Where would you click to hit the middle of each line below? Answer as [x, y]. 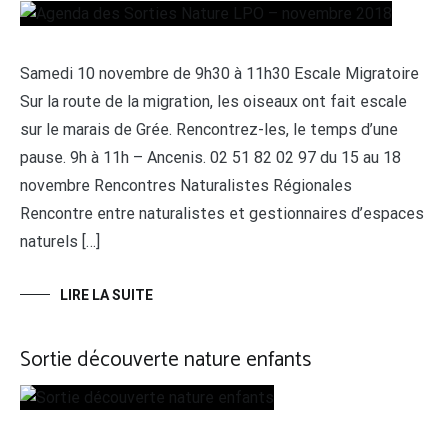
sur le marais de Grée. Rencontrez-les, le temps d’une [209, 129]
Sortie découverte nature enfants [165, 360]
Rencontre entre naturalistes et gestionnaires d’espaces [222, 213]
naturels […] [60, 241]
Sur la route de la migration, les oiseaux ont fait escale [213, 101]
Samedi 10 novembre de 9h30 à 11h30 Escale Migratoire [219, 73]
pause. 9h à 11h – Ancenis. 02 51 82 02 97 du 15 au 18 [210, 157]
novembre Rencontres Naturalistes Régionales [186, 185]
